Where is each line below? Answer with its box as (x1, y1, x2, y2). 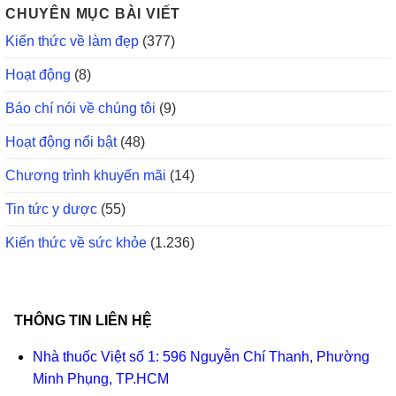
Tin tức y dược (5, 202, 97, 217)
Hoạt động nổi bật (5, 134, 117, 150)
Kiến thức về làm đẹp (5, 34, 139, 49)
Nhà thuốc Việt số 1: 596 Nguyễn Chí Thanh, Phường (32, 349, 369, 365)
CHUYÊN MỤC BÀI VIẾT (5, 6, 181, 22)
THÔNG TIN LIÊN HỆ (13, 313, 152, 329)
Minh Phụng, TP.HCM (32, 371, 169, 387)
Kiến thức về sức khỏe (5, 235, 147, 251)
